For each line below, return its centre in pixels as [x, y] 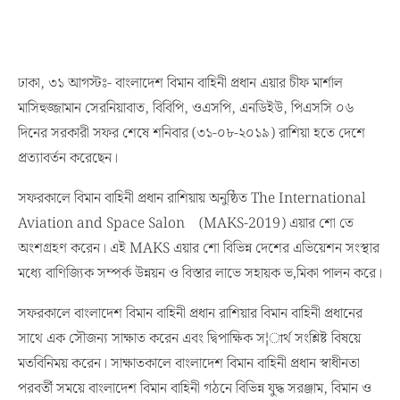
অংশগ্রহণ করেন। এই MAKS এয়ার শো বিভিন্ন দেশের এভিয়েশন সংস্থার [199, 249]
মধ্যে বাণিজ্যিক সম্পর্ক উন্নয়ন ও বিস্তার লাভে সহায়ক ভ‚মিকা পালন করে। [200, 274]
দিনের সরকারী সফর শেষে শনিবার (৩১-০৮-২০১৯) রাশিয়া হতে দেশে [192, 133]
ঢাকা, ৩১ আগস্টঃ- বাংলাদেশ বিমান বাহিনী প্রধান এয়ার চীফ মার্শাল [180, 83]
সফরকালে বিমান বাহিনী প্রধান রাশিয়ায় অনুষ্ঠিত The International [192, 199]
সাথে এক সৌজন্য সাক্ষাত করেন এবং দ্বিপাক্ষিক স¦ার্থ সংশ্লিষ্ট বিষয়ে [189, 339]
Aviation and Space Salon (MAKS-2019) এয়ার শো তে [186, 224]
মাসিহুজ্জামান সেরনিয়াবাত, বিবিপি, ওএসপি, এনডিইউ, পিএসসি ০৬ [186, 108]
